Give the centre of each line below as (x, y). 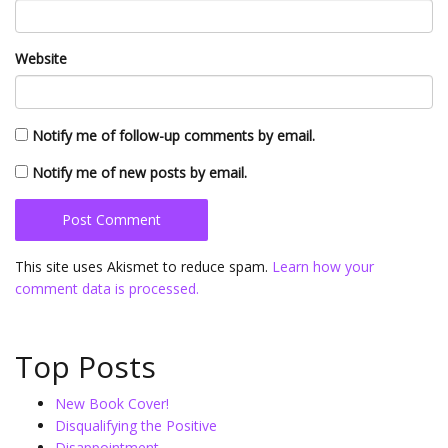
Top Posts (85, 366)
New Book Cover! (112, 403)
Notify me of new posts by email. (139, 172)
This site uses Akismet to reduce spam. (143, 266)
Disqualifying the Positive (136, 425)
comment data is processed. (107, 288)
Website (41, 58)
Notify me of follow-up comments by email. (173, 135)
